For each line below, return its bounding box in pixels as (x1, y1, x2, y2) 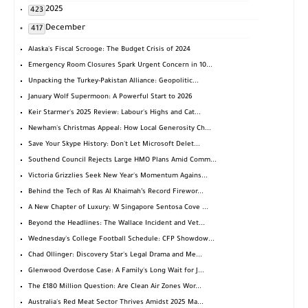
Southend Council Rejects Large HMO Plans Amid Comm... (28, 157, 217, 165)
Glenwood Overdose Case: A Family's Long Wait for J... (28, 267, 204, 276)
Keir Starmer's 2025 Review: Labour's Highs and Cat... (28, 109, 201, 118)
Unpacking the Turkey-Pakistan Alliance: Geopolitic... (28, 78, 199, 86)
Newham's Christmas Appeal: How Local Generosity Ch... (28, 125, 211, 133)
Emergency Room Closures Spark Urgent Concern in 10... (28, 62, 212, 70)
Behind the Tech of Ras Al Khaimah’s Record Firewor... (28, 188, 203, 197)
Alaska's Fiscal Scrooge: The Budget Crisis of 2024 (28, 46, 190, 54)
